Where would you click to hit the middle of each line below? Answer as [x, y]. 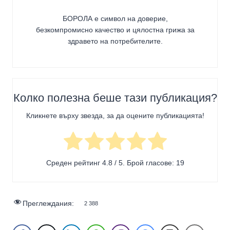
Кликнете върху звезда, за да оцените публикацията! [115, 116]
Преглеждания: [48, 203]
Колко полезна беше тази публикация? [115, 98]
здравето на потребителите [114, 41]
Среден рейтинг [74, 162]
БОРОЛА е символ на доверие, [115, 18]
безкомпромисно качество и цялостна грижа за [115, 30]
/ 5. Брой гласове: [144, 162]
